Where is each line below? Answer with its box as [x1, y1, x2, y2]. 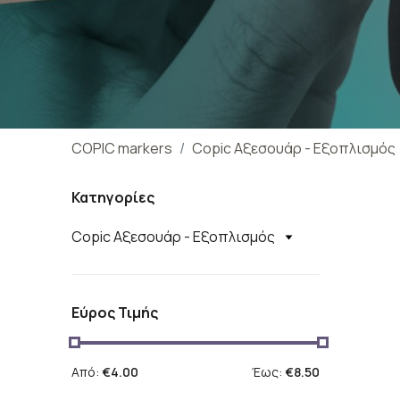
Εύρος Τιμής [71, 303, 158, 322]
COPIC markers [71, 138, 172, 158]
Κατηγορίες [71, 187, 154, 207]
